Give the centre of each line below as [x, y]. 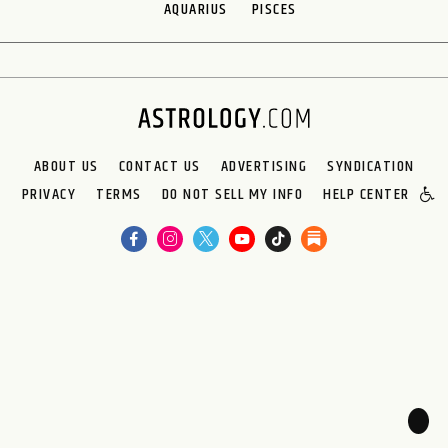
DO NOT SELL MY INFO [232, 194]
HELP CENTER [366, 194]
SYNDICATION [371, 166]
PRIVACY [49, 194]
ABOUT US [66, 166]
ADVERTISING [263, 166]
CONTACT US [159, 166]
